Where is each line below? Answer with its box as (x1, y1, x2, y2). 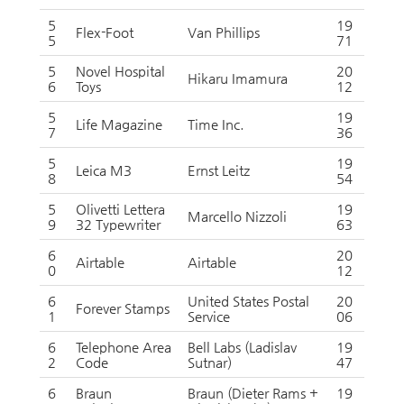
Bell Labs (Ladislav (188, 339, 297, 354)
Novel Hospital (76, 63, 165, 78)
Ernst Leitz (188, 162, 250, 178)
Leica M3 (76, 162, 132, 178)
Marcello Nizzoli (188, 208, 287, 224)
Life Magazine (76, 116, 162, 132)
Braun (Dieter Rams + (188, 385, 318, 400)
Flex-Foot (76, 24, 133, 40)
